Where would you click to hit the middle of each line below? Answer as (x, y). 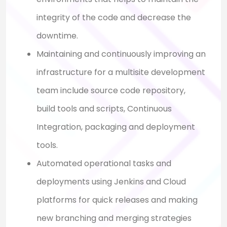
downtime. (57, 36)
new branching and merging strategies (114, 218)
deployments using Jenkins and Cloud (111, 182)
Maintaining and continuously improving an (121, 54)
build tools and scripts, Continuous (104, 109)
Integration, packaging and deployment (116, 127)
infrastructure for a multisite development (121, 72)
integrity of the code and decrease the (114, 18)
